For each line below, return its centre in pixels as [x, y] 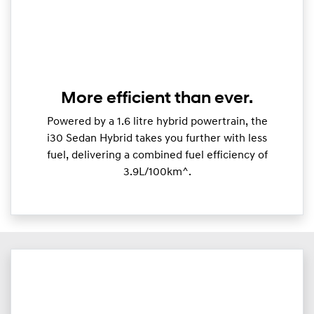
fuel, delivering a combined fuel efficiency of [157, 156]
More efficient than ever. [157, 99]
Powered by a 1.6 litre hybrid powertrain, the [157, 122]
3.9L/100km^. [157, 173]
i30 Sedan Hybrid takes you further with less [157, 139]
